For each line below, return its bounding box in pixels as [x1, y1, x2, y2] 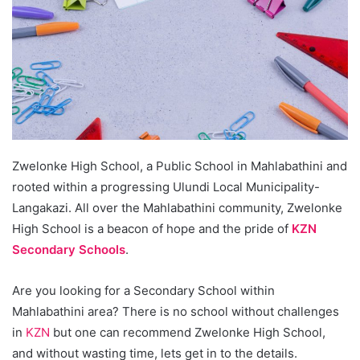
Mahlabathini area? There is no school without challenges [12, 303, 339, 319]
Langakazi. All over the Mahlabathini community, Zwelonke [12, 199, 342, 215]
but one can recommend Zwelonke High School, [50, 324, 325, 340]
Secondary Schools [12, 241, 125, 257]
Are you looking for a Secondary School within [12, 282, 275, 298]
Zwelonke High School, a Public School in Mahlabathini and [12, 157, 347, 174]
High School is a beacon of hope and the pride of [12, 220, 292, 236]
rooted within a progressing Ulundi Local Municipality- [12, 178, 320, 194]
